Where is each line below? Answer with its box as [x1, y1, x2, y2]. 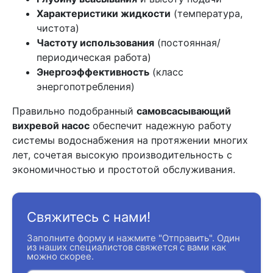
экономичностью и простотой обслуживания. [12, 163, 235, 175]
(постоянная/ [154, 37, 221, 49]
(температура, [171, 7, 243, 19]
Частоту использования [37, 37, 154, 49]
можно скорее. [27, 250, 94, 262]
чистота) [37, 22, 79, 34]
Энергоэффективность [37, 66, 149, 78]
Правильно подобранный [12, 105, 136, 117]
